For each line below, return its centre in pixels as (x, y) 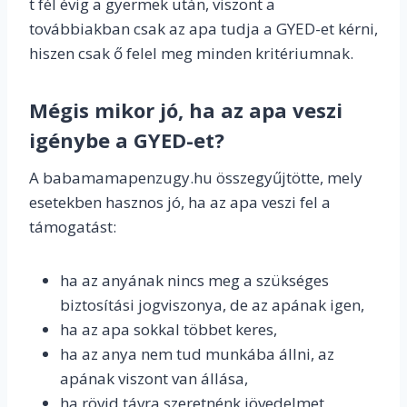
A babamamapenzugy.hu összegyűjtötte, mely (196, 178)
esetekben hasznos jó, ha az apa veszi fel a (180, 203)
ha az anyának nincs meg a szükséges (194, 281)
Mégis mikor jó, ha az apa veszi (186, 110)
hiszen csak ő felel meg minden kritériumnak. (191, 54)
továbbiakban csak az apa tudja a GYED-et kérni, (203, 29)
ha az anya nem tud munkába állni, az (197, 354)
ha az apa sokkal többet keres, (169, 330)
